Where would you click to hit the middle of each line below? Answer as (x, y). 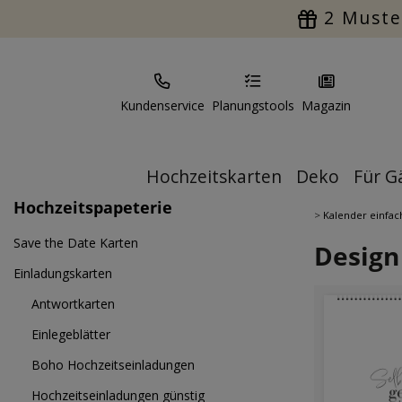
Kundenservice (162, 105)
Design (357, 256)
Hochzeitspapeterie (93, 207)
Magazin (326, 105)
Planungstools (253, 105)
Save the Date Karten (76, 243)
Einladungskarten (63, 273)
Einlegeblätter (71, 334)
